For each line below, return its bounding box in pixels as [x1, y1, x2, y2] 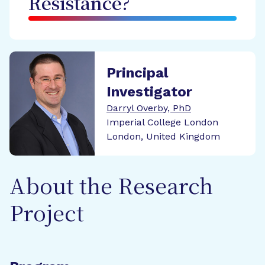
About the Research [9, 176, 213, 200]
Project [9, 203, 84, 227]
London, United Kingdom [106, 131, 220, 142]
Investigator [106, 83, 192, 100]
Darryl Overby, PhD [106, 102, 191, 114]
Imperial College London [106, 117, 218, 128]
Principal [106, 64, 168, 81]
